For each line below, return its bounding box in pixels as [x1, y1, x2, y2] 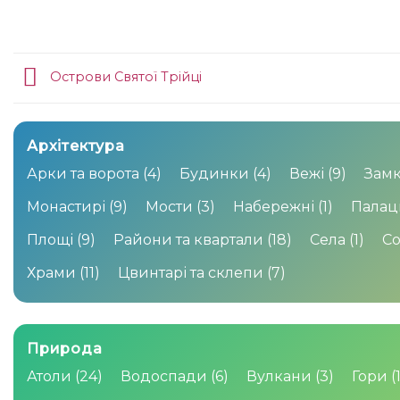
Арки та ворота [27, 164, 139, 182]
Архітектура [27, 137, 125, 154]
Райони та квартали [113, 230, 263, 248]
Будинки [179, 164, 249, 182]
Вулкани [246, 367, 312, 385]
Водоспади [121, 367, 207, 385]
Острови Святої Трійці [46, 69, 202, 86]
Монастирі [27, 197, 105, 215]
